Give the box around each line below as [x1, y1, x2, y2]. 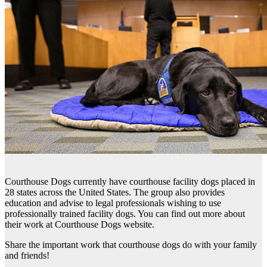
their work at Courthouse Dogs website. [5, 219, 154, 229]
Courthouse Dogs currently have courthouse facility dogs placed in [5, 176, 255, 187]
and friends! [5, 250, 49, 260]
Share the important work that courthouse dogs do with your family [5, 239, 257, 250]
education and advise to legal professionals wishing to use [5, 197, 221, 208]
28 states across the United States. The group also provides [5, 187, 225, 197]
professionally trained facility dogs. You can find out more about [5, 208, 245, 219]
